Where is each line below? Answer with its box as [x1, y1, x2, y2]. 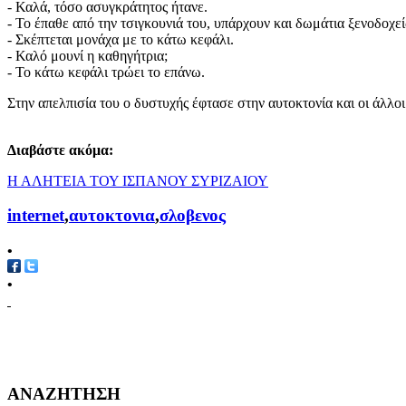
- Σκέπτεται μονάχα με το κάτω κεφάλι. [7, 31, 234, 47]
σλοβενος [159, 206, 226, 226]
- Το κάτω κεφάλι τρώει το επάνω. [7, 63, 205, 80]
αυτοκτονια [69, 206, 155, 226]
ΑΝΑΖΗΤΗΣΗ [7, 383, 121, 403]
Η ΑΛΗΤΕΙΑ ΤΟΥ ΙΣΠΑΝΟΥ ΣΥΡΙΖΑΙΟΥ [7, 172, 268, 188]
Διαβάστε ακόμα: [7, 141, 113, 158]
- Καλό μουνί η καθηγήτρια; [7, 47, 168, 63]
